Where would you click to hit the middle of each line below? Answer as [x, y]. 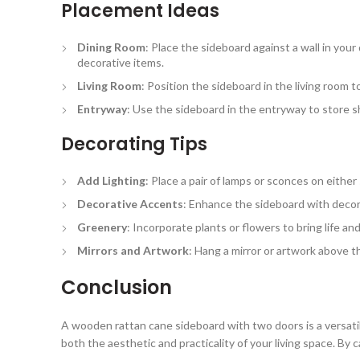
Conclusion [117, 287]
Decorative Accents [130, 203]
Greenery [102, 227]
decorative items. [121, 62]
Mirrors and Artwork [133, 250]
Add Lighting [111, 180]
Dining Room [111, 47]
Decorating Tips [134, 144]
